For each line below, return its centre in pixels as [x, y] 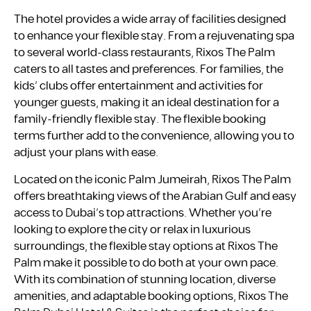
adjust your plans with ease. [86, 153]
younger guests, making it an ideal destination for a [146, 103]
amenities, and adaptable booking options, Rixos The [151, 296]
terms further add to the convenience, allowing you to [154, 136]
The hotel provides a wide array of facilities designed [150, 20]
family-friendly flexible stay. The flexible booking [140, 120]
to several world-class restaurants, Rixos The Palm [144, 53]
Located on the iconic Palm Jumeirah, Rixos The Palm [152, 179]
